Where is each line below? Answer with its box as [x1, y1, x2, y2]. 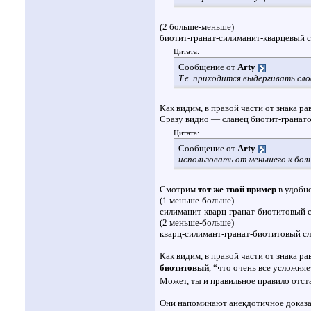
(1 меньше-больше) [160, 195, 234, 206]
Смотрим [160, 184, 198, 195]
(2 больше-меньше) [160, 22, 234, 33]
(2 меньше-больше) [160, 217, 234, 228]
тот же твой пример [198, 184, 276, 195]
